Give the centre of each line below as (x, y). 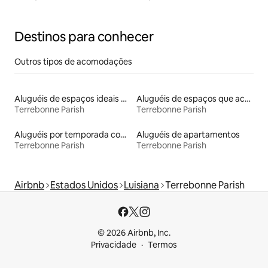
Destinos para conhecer (84, 36)
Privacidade (114, 245)
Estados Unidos (84, 185)
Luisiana (141, 185)
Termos (162, 245)
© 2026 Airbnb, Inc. (134, 233)
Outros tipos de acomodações (73, 61)
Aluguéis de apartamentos (188, 134)
